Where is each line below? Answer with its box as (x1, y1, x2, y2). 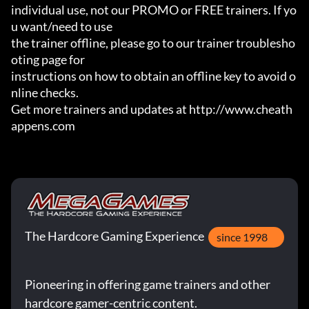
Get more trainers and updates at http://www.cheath (11, 101, 292, 117)
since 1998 (217, 230, 268, 244)
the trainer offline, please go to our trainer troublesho (11, 35, 295, 51)
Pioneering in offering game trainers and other (25, 277, 270, 292)
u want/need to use (11, 19, 112, 34)
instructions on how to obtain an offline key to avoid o (11, 68, 296, 84)
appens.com (11, 118, 75, 134)
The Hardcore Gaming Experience (25, 228, 204, 244)
